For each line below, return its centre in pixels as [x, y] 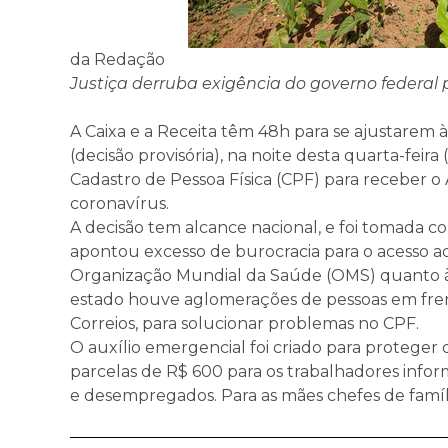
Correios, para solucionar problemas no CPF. [244, 323]
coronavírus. [119, 203]
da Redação [117, 59]
